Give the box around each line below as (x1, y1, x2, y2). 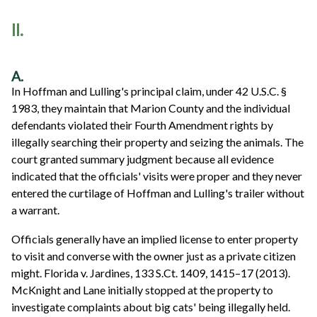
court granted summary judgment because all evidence (11, 151, 274, 166)
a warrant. (11, 202, 59, 217)
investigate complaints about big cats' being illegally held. (11, 300, 290, 314)
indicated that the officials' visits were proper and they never (11, 168, 302, 183)
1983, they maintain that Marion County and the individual (11, 100, 290, 115)
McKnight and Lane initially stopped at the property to (11, 283, 273, 297)
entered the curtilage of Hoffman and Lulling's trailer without (11, 185, 304, 200)
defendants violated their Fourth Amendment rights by (11, 117, 273, 132)
